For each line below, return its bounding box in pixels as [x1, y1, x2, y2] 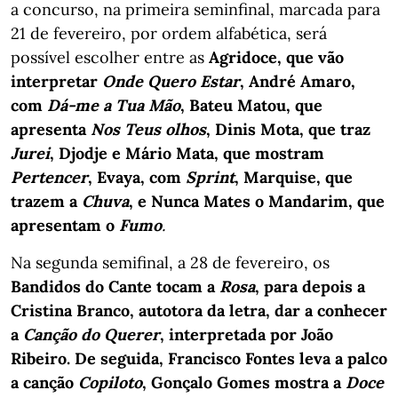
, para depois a [255, 275, 365, 297]
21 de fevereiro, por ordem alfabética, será [11, 22, 327, 44]
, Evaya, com [88, 166, 186, 187]
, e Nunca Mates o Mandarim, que [129, 190, 385, 211]
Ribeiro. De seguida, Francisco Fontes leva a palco [11, 347, 387, 369]
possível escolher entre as [11, 46, 209, 68]
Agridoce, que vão [209, 46, 344, 68]
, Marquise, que [235, 166, 353, 187]
